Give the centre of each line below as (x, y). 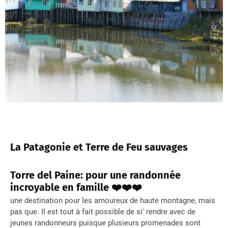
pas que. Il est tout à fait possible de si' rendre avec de (103, 212)
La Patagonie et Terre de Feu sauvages (100, 147)
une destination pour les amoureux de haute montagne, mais (113, 201)
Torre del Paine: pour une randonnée (95, 175)
